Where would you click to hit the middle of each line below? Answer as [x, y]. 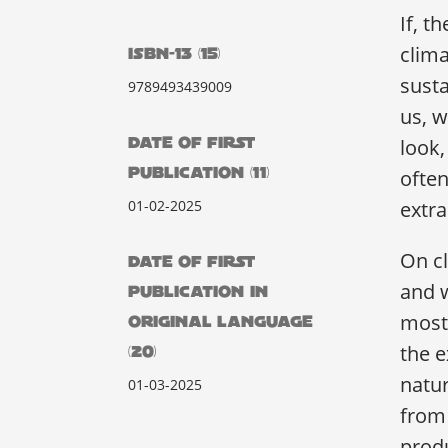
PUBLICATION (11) [198, 173]
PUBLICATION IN [198, 291]
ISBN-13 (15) [174, 54]
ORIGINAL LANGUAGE [220, 321]
